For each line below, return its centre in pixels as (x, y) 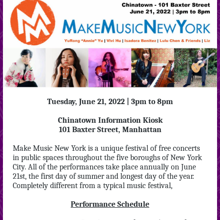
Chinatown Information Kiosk (110, 120)
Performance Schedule (110, 204)
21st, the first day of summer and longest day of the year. (103, 176)
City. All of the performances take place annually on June (104, 167)
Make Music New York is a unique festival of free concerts (106, 148)
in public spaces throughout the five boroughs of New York (107, 158)
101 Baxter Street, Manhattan (110, 130)
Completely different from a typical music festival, (93, 186)
